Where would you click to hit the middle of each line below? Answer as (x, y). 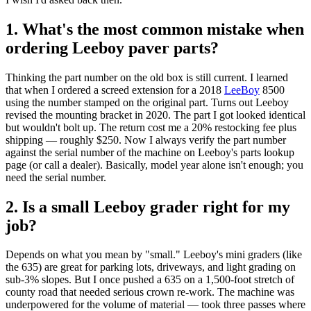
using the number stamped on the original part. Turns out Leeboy (147, 102)
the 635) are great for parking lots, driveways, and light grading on (151, 267)
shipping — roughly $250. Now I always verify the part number (146, 140)
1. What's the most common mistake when (155, 29)
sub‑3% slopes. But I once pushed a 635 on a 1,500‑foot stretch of (150, 280)
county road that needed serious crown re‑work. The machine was (150, 292)
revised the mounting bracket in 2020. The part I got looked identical (155, 115)
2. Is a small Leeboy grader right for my (148, 207)
